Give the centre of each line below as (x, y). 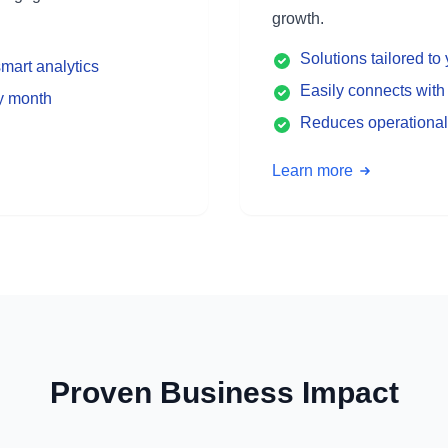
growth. (298, 18)
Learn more (312, 170)
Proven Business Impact (224, 392)
